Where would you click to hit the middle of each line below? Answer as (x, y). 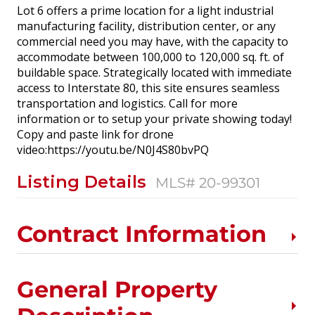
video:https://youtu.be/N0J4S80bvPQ (113, 149)
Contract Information (142, 233)
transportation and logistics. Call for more (127, 103)
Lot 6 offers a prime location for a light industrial (145, 10)
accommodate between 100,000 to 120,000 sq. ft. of (150, 57)
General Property (117, 289)
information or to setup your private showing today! (154, 118)
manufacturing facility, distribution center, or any (146, 26)
